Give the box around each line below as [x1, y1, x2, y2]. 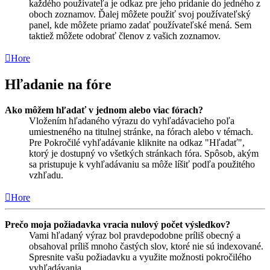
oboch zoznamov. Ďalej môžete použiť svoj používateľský [29, 8, 251, 19]
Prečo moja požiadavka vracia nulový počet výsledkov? [5, 219, 230, 230]
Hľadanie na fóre [5, 76, 111, 92]
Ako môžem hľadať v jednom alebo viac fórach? [5, 104, 203, 115]
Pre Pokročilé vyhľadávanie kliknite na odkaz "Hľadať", [29, 137, 245, 148]
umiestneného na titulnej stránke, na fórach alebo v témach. [29, 126, 253, 137]
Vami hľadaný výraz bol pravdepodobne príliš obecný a [29, 230, 240, 240]
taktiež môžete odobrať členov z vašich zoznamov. [29, 30, 221, 41]
